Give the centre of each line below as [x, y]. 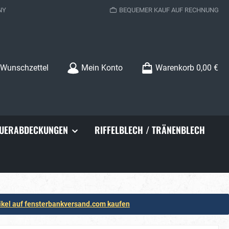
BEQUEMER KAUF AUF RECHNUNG [169, 10]
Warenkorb [175, 67]
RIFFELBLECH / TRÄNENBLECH [150, 130]
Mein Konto [102, 67]
